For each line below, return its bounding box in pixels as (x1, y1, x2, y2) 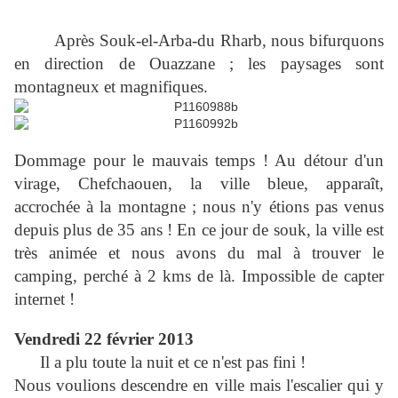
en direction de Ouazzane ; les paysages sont (14, 54, 384, 74)
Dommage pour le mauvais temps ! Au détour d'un (14, 151, 384, 171)
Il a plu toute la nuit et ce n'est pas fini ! (40, 353, 306, 372)
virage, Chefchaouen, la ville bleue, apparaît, (14, 174, 384, 194)
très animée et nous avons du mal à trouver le (14, 243, 384, 263)
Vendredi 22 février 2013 (14, 330, 194, 349)
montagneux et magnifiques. (14, 77, 208, 97)
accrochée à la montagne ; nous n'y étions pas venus (14, 197, 384, 217)
